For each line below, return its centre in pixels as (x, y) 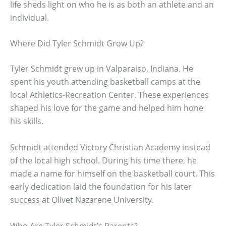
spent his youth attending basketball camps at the (105, 82)
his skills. (27, 121)
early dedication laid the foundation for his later (101, 186)
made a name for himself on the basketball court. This (112, 173)
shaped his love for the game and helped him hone (107, 108)
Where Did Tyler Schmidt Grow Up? (77, 44)
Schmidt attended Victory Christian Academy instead (110, 147)
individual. (30, 17)
